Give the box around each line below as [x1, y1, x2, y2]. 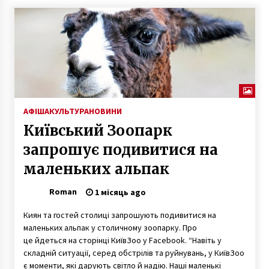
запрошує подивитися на [23, 140, 218, 159]
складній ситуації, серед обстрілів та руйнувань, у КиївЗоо [23, 247, 244, 258]
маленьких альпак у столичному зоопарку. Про [23, 222, 197, 233]
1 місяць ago [92, 186, 146, 198]
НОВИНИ [88, 105, 122, 116]
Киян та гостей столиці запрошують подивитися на [23, 209, 216, 220]
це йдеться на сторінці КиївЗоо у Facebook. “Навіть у [23, 234, 222, 246]
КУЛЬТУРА [49, 105, 89, 116]
